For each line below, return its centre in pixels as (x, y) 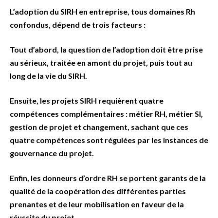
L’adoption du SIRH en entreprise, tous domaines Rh (102, 12)
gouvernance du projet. (52, 153)
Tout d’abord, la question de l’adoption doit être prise (106, 50)
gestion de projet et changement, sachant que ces (99, 127)
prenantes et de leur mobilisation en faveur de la (97, 204)
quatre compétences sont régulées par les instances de (109, 140)
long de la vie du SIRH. (48, 76)
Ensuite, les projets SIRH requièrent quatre (87, 101)
